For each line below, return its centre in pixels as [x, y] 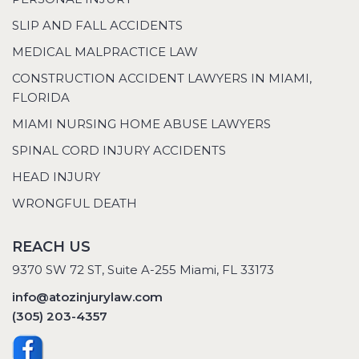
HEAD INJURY [56, 177]
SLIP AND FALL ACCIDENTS [97, 26]
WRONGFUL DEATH [75, 204]
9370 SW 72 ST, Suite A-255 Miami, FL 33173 [143, 270]
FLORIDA [41, 98]
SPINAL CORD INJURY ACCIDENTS [119, 151]
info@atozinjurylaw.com [87, 297]
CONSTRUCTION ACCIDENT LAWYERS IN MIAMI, [162, 79]
